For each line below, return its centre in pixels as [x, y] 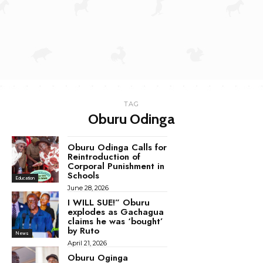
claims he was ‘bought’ [115, 221]
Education [25, 178]
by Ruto [83, 230]
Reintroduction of [104, 156]
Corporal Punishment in [116, 166]
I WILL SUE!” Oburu [108, 202]
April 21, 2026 [87, 243]
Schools [83, 175]
